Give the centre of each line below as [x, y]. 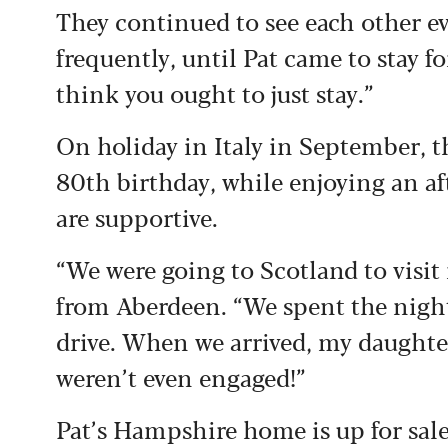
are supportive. [137, 216]
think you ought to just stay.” [214, 92]
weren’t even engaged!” [180, 376]
